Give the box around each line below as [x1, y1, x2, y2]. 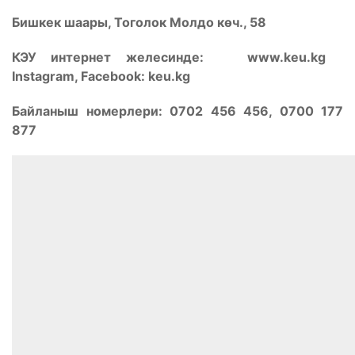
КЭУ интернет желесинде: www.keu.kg [12, 49, 343, 66]
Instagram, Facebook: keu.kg [12, 68, 190, 85]
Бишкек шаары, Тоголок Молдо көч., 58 [12, 14, 266, 31]
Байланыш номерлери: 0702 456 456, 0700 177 [12, 103, 343, 120]
